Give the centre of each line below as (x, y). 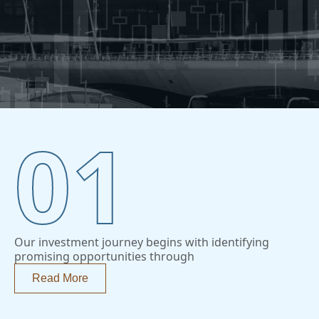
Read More (60, 278)
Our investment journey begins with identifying (142, 242)
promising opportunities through (104, 256)
